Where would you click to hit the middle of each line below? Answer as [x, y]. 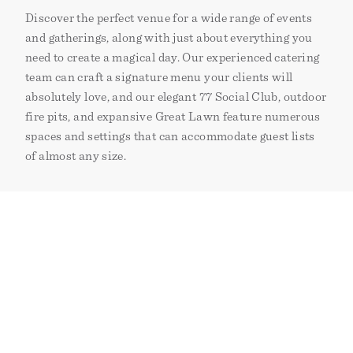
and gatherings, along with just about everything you [169, 38]
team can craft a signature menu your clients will [159, 78]
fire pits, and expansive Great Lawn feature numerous [173, 117]
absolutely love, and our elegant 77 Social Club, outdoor [176, 97]
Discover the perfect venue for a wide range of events [169, 19]
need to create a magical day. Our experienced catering [173, 58]
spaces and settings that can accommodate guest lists [170, 137]
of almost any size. [76, 156]
